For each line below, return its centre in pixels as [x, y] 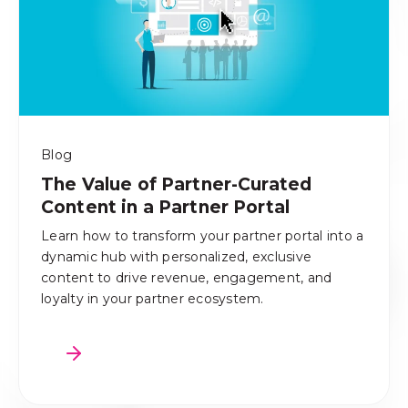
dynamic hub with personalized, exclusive [176, 257]
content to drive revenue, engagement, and [187, 278]
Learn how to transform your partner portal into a [203, 236]
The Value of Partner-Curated [177, 185]
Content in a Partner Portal [166, 208]
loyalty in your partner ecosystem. [153, 299]
